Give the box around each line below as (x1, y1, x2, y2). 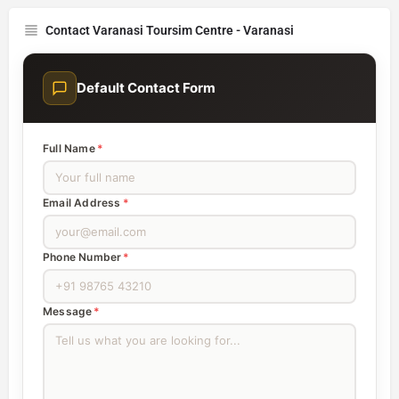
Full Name (43, 141, 95, 155)
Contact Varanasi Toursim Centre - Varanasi (45, 22, 294, 37)
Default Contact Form (77, 79, 216, 97)
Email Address (43, 195, 121, 209)
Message (43, 304, 93, 318)
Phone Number (43, 249, 122, 264)
